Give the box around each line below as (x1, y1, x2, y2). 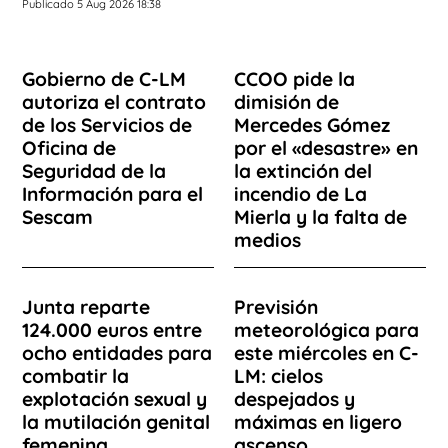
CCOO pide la (234, 66, 355, 91)
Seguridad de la (22, 158, 166, 183)
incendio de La (234, 181, 367, 206)
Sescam (22, 204, 93, 229)
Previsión (234, 294, 318, 319)
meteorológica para (234, 317, 419, 342)
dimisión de (234, 89, 339, 114)
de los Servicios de (22, 112, 192, 137)
